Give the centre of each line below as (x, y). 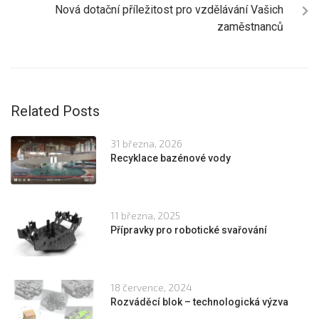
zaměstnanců (250, 26)
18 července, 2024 (151, 287)
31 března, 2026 (146, 143)
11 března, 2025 (145, 215)
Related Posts (55, 111)
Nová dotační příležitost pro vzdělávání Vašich (169, 9)
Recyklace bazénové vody (171, 158)
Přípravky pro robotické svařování (189, 230)
